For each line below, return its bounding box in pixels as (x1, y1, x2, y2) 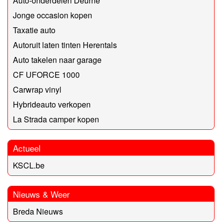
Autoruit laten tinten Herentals (13, 39, 117, 51)
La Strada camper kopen (13, 113, 99, 125)
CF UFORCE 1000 (13, 69, 80, 81)
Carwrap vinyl (13, 84, 61, 96)
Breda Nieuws (13, 206, 63, 218)
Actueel (13, 142, 41, 155)
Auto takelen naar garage (13, 54, 102, 66)
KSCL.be (13, 160, 45, 171)
